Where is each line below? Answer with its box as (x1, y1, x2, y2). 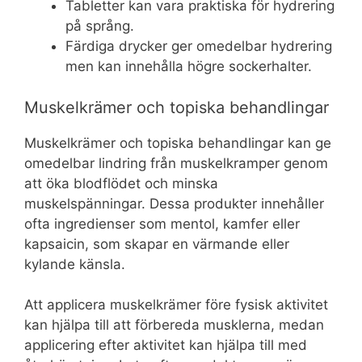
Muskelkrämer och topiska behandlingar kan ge (24, 134, 331, 151)
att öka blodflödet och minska (24, 175, 218, 192)
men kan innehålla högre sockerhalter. (65, 58, 312, 75)
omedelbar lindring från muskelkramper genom (24, 154, 328, 171)
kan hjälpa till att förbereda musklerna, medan (24, 317, 324, 334)
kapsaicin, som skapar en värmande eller (24, 235, 289, 252)
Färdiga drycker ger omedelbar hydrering (65, 38, 332, 55)
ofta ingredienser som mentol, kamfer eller (24, 215, 300, 232)
